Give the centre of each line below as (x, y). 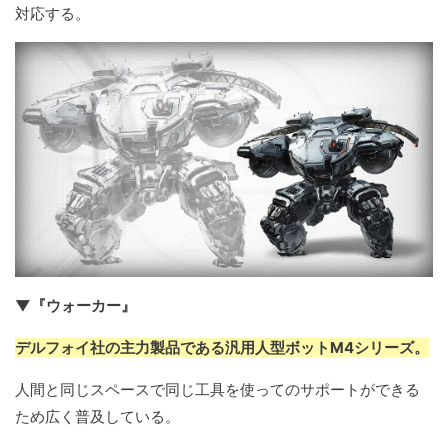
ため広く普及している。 (97, 416)
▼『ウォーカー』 (75, 305)
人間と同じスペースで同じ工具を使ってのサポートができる (217, 389)
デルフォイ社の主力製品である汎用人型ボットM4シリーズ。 (222, 347)
